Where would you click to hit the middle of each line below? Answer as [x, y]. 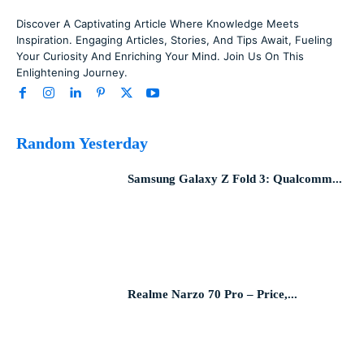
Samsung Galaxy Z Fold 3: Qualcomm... [235, 178]
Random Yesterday [82, 143]
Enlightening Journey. [72, 72]
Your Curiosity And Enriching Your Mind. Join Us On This [160, 56]
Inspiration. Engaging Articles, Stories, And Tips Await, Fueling [174, 39]
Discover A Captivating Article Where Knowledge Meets [158, 23]
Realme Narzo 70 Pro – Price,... [213, 295]
